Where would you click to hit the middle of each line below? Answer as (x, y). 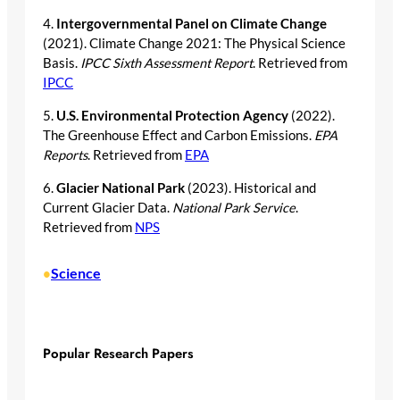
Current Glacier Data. (108, 207)
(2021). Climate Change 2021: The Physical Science (194, 44)
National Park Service (234, 207)
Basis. (62, 63)
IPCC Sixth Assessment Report (167, 63)
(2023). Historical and (250, 187)
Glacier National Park (121, 187)
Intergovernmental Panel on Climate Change (192, 24)
